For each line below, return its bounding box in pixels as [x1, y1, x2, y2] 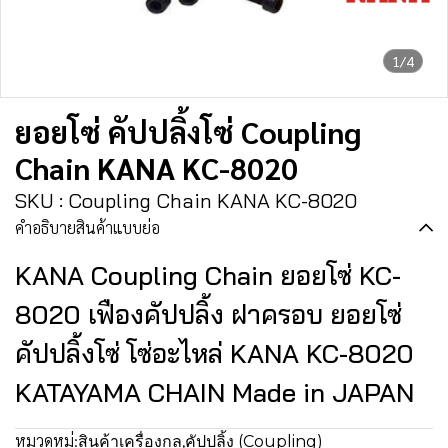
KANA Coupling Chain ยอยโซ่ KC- [15, 259, 401, 292]
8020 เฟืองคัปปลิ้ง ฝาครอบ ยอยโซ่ [15, 298, 402, 331]
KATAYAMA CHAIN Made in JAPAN [15, 376, 414, 409]
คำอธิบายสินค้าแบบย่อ [15, 217, 160, 238]
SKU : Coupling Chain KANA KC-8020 [15, 188, 357, 213]
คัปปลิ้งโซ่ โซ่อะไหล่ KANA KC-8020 [15, 337, 414, 370]
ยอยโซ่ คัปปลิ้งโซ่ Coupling [15, 112, 361, 151]
